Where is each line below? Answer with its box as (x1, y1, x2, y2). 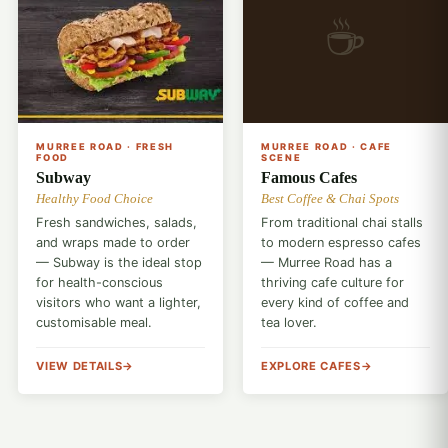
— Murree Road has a (260, 255, 392, 271)
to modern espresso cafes (260, 235, 421, 251)
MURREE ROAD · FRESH (36, 140, 175, 152)
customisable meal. (36, 315, 153, 331)
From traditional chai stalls (260, 215, 423, 231)
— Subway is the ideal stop (36, 255, 203, 271)
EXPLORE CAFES (260, 359, 361, 374)
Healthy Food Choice (36, 190, 154, 206)
